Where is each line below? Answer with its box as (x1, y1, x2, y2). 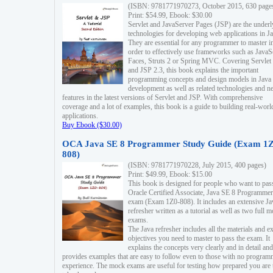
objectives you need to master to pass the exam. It (128, 234, 270, 243)
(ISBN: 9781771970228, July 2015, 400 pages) (128, 161, 266, 169)
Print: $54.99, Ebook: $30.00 (128, 11, 212, 19)
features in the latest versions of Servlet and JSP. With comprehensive (62, 93, 263, 102)
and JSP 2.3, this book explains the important (128, 66, 258, 74)
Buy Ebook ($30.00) (62, 121, 122, 129)
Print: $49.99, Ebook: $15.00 (128, 170, 212, 179)
